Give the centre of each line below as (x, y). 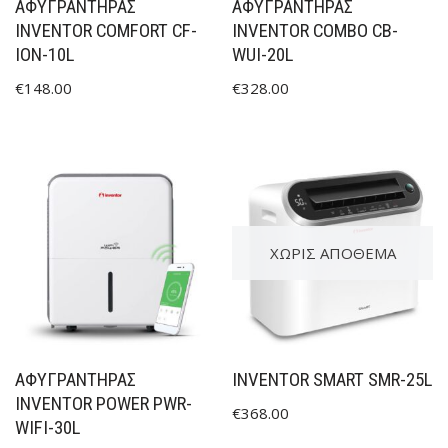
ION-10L (44, 54)
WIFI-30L (47, 427)
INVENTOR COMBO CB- (315, 30)
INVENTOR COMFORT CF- (106, 30)
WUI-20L (263, 54)
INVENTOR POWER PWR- (103, 403)
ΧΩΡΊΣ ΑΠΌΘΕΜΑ (332, 252)
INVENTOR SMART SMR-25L (332, 379)
